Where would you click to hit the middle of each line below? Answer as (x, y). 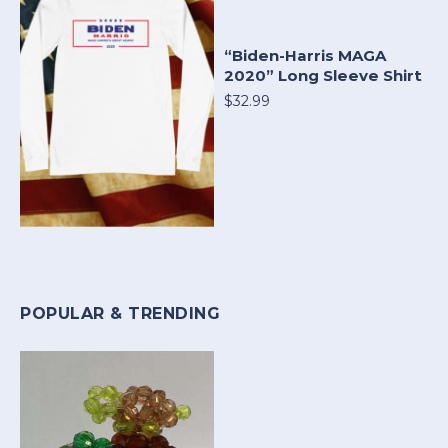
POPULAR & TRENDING (120, 313)
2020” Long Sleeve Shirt (323, 75)
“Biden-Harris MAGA (305, 55)
